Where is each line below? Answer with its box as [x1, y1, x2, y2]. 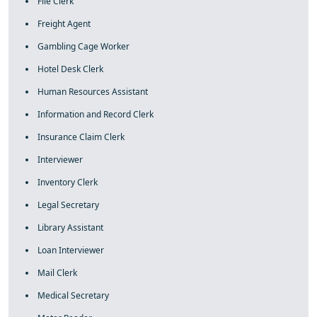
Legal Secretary [38, 199, 99, 211]
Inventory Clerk [38, 176, 98, 188]
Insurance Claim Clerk [38, 131, 125, 143]
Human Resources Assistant [38, 86, 148, 98]
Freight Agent [38, 18, 91, 30]
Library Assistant [38, 221, 103, 234]
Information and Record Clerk [38, 108, 154, 120]
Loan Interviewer [38, 244, 104, 256]
